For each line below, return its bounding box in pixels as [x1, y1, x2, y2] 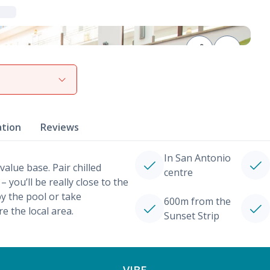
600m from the [164, 195, 231, 208]
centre [164, 166, 193, 179]
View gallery [24, 71, 75, 83]
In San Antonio [164, 151, 231, 165]
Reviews [40, 121, 79, 134]
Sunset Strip [164, 209, 219, 222]
